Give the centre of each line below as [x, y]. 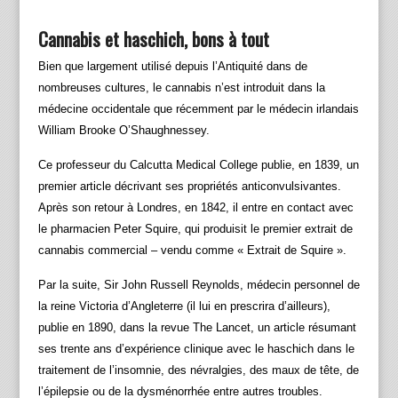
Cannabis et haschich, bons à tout [153, 39]
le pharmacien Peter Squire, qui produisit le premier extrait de [195, 229]
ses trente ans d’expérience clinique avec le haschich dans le [196, 349]
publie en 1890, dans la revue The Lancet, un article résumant [197, 328]
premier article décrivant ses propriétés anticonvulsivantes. [189, 187]
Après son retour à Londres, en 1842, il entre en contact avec [195, 208]
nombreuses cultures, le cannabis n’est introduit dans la [181, 88]
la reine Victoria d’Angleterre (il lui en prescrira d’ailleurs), [184, 306]
